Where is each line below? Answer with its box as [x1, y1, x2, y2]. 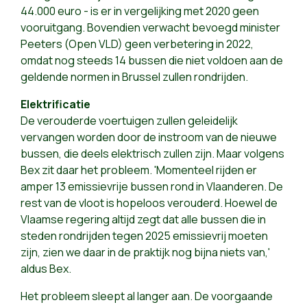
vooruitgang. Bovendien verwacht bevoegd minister [21, 19, 280, 35]
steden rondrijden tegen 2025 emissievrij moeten [21, 228, 268, 243]
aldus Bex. [21, 260, 71, 276]
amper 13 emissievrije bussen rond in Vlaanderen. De [21, 178, 283, 194]
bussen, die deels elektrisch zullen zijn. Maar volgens [21, 145, 284, 161]
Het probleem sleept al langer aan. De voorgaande [21, 288, 273, 304]
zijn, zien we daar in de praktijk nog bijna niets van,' [21, 244, 270, 260]
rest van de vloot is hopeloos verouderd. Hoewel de [21, 195, 278, 210]
